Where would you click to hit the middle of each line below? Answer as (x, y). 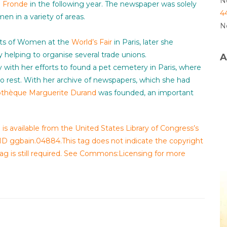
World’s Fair (92, 42)
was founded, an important (145, 93)
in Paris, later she (143, 42)
